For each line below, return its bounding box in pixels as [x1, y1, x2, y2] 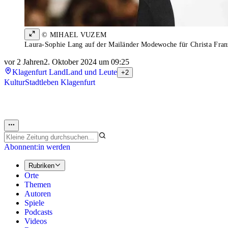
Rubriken [28, 162, 54, 170]
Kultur [4, 78, 25, 87]
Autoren [24, 189, 51, 198]
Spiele [24, 198, 44, 208]
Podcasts [24, 208, 52, 217]
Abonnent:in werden [4, 142, 70, 151]
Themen [24, 180, 51, 189]
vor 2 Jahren [4, 58, 44, 67]
